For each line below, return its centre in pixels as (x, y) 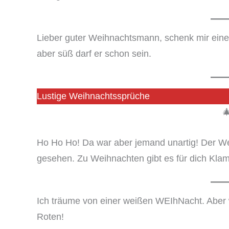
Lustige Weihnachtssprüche (93, 96)
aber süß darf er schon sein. (94, 54)
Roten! (50, 216)
